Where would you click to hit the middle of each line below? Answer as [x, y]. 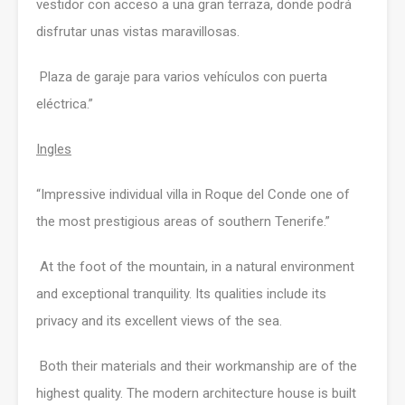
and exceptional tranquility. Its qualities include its [181, 294]
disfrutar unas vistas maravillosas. [138, 32]
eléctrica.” [65, 104]
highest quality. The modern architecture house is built [196, 394]
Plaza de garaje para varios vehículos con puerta [184, 77]
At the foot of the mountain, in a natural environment [197, 267]
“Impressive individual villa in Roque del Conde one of [193, 195]
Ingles [54, 150]
